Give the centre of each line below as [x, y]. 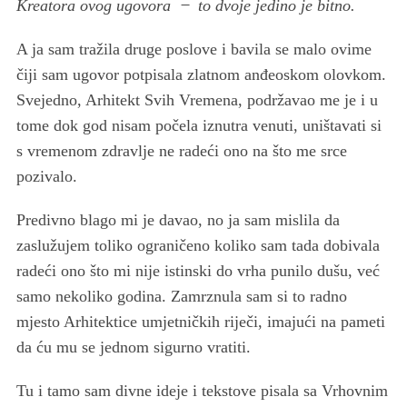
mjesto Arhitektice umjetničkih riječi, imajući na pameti [200, 321]
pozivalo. [46, 176]
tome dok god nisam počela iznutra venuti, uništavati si [199, 125]
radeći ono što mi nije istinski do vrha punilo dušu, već [198, 270]
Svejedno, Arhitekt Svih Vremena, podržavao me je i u [197, 99]
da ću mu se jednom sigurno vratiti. [133, 347]
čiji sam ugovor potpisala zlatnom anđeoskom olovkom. [201, 74]
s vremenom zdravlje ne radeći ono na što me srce [181, 150]
